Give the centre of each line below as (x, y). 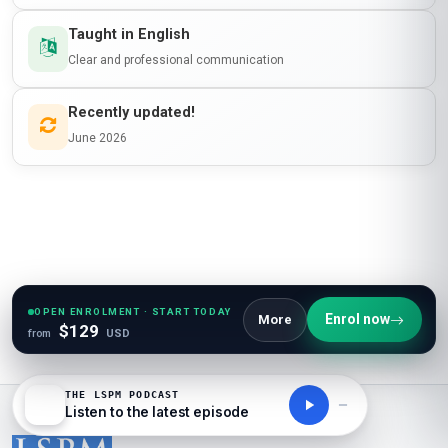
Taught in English (129, 34)
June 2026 (97, 137)
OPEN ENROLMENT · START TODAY (133, 311)
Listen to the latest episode (157, 412)
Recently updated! (131, 112)
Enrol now (357, 319)
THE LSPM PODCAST (122, 394)
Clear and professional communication (176, 59)
